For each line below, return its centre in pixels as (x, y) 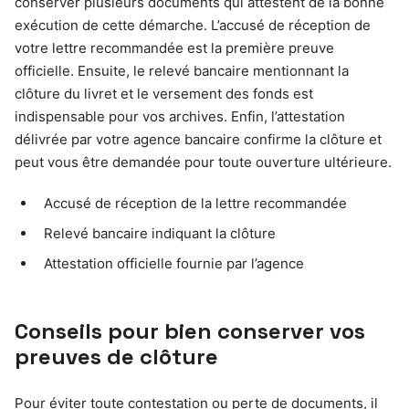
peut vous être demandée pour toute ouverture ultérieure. (203, 162)
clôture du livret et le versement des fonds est (164, 93)
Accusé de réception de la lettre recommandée (195, 203)
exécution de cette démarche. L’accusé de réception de (193, 25)
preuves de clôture (116, 356)
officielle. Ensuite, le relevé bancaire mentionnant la (182, 70)
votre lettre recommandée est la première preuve (174, 47)
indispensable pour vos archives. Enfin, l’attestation (180, 116)
